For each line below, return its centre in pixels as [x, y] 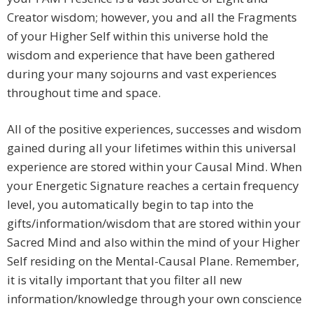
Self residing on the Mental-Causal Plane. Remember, [153, 261]
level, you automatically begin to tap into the [130, 205]
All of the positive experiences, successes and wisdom [154, 129]
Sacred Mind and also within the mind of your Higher [153, 242]
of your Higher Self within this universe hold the [138, 36]
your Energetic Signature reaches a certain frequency [153, 186]
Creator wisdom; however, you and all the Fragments [152, 17]
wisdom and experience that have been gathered [141, 55]
